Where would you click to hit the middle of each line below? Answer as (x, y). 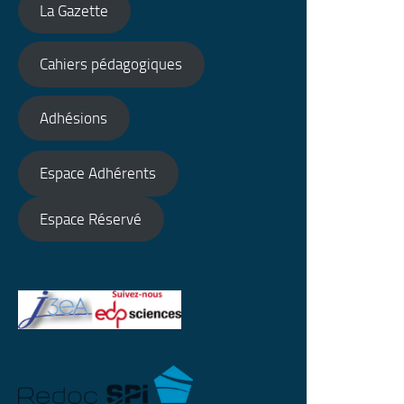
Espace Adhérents (98, 174)
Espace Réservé (91, 219)
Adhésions (74, 118)
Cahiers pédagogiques (111, 64)
